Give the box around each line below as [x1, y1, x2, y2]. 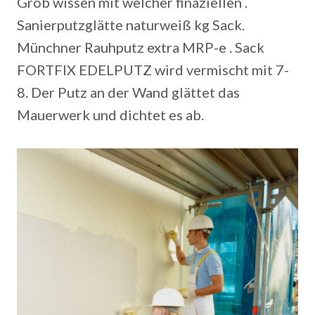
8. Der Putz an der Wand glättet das [17, 84, 240, 101]
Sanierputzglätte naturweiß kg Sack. [17, 16, 245, 33]
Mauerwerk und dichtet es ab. [17, 106, 204, 123]
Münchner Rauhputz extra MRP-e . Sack [17, 39, 264, 56]
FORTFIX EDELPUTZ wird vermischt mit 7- [17, 61, 289, 78]
